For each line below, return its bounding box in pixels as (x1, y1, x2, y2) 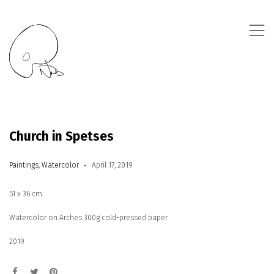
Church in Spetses (9, 128, 114, 144)
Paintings (9, 161, 39, 169)
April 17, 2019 (92, 161, 133, 169)
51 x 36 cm (9, 190, 42, 198)
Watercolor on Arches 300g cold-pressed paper (9, 213, 168, 222)
